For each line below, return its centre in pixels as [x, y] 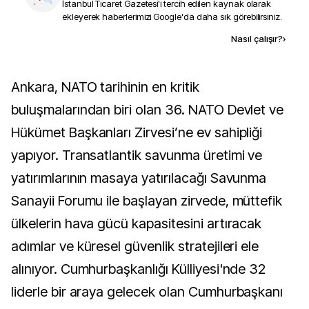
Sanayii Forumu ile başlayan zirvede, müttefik [147, 201]
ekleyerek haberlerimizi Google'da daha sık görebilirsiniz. [172, 17]
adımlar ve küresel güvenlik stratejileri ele [135, 246]
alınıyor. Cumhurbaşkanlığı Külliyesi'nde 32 [139, 269]
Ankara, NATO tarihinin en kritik [16, 87]
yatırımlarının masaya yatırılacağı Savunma [139, 178]
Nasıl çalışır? [257, 39]
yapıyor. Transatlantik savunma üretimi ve [137, 155]
